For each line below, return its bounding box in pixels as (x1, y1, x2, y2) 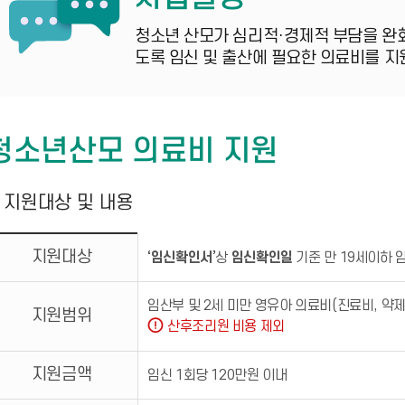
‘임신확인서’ (147, 250, 216, 266)
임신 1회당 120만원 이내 (147, 367, 287, 383)
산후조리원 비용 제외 (167, 318, 285, 334)
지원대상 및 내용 (4, 193, 134, 213)
